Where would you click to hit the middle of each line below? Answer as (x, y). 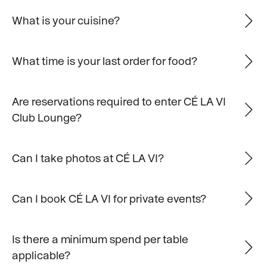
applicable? (41, 255)
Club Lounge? (46, 118)
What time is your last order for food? (104, 61)
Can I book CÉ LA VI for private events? (109, 198)
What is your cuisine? (66, 21)
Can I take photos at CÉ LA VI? (88, 158)
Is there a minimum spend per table (100, 239)
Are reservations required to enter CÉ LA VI (119, 102)
